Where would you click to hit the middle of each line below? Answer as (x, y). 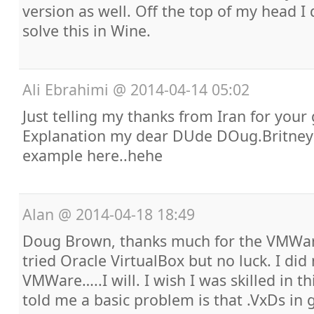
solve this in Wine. (87, 30)
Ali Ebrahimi (66, 89)
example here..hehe (93, 155)
